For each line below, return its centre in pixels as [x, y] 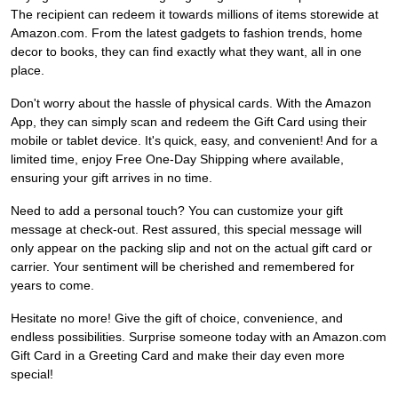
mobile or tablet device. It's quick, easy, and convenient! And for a [194, 141]
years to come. [52, 286]
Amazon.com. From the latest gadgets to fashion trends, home [187, 33]
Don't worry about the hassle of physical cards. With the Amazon [191, 103]
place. [28, 71]
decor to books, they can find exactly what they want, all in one [186, 52]
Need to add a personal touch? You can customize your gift [177, 211]
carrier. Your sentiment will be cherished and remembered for [183, 267]
